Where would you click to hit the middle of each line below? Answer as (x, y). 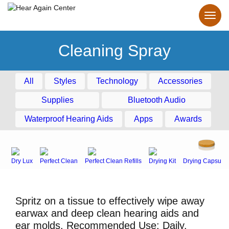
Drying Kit (162, 161)
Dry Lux (22, 161)
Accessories (180, 81)
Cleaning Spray (114, 51)
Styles (65, 81)
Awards (188, 119)
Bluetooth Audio (156, 100)
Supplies (57, 100)
